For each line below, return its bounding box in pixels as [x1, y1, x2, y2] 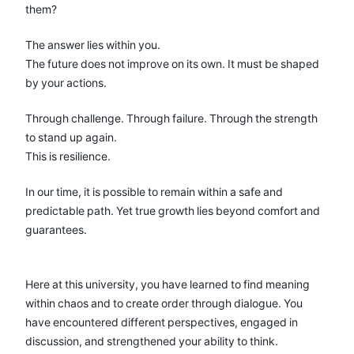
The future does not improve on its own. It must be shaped [25, 55, 319, 71]
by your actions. [25, 74, 107, 90]
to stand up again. [25, 129, 117, 145]
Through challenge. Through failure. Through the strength [25, 110, 318, 126]
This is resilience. [25, 148, 111, 164]
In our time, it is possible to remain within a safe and [25, 183, 283, 199]
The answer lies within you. [25, 36, 160, 52]
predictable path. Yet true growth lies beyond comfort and [25, 202, 320, 218]
